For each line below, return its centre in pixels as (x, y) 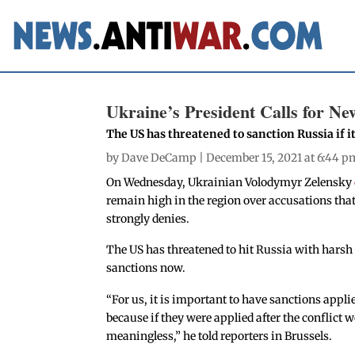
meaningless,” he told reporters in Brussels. (219, 336)
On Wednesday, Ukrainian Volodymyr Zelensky (229, 182)
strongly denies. (148, 218)
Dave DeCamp (159, 157)
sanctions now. (146, 268)
